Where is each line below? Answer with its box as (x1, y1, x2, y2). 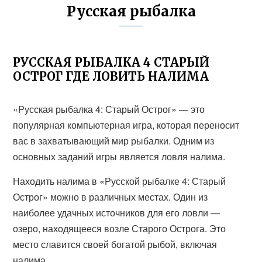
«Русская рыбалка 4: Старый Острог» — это (13, 102, 205, 116)
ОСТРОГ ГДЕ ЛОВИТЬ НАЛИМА (13, 69, 209, 84)
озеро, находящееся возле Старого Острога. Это (13, 222, 226, 235)
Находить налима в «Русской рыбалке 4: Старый (13, 174, 226, 188)
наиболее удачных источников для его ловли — (13, 206, 220, 219)
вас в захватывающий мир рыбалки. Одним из (13, 134, 215, 147)
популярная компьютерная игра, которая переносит (13, 118, 240, 132)
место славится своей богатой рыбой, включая (13, 237, 218, 251)
